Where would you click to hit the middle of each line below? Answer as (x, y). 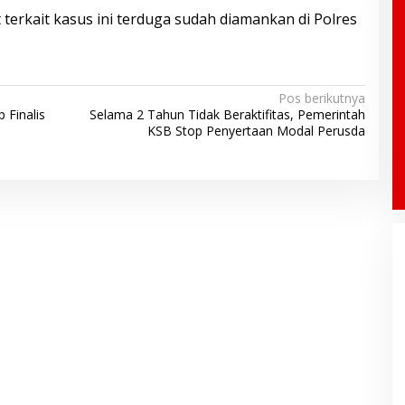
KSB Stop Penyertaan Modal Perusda (256, 130)
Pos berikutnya (321, 98)
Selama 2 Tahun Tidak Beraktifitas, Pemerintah (227, 114)
